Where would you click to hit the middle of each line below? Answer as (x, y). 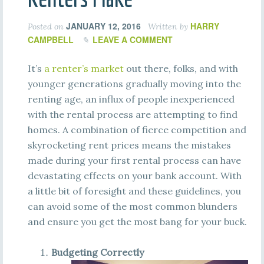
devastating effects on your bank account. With (134, 176)
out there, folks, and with (181, 68)
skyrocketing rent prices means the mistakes (129, 145)
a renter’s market (84, 68)
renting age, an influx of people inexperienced (131, 99)
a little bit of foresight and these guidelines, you (134, 191)
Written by (168, 27)
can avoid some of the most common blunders (132, 206)
